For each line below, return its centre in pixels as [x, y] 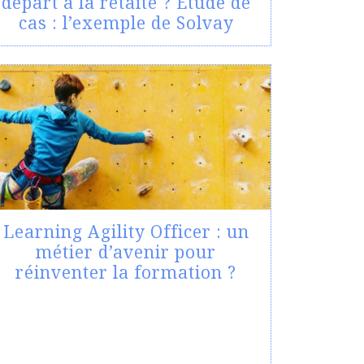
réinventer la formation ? [126, 273]
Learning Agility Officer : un [126, 232]
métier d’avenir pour [126, 252]
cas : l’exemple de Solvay [126, 23]
